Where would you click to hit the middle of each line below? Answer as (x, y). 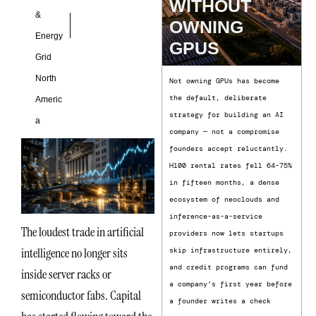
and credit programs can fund (229, 267)
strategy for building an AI (227, 115)
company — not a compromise (225, 132)
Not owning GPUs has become (225, 81)
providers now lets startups (227, 233)
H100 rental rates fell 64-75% (231, 166)
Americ (49, 100)
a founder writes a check (220, 301)
